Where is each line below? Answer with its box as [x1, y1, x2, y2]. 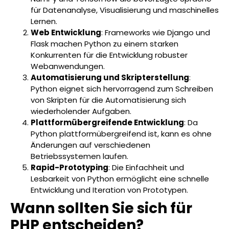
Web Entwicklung [31, 27, 101, 38]
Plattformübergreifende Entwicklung [31, 117, 184, 128]
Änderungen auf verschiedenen [31, 139, 150, 150]
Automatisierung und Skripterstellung [31, 72, 189, 83]
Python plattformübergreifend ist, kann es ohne [31, 128, 212, 139]
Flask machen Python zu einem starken [31, 38, 178, 49]
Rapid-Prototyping [31, 162, 108, 173]
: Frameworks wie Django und [101, 27, 210, 38]
